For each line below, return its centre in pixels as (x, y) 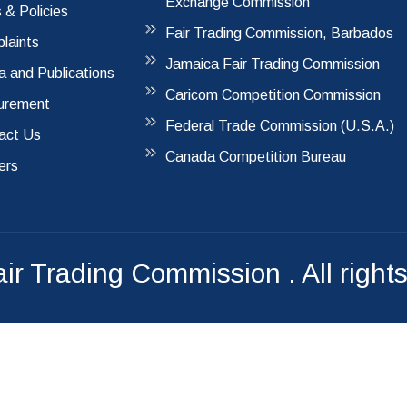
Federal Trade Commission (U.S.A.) (279, 126)
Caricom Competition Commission (273, 95)
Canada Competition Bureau (255, 157)
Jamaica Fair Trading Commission (272, 65)
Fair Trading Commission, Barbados (279, 34)
